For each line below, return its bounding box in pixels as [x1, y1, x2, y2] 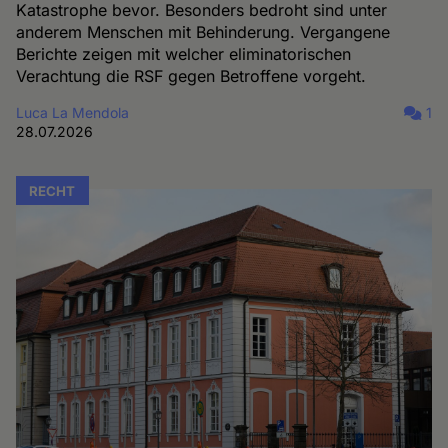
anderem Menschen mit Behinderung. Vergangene [16, 21, 391, 42]
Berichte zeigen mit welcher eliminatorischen [16, 43, 352, 64]
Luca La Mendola [16, 103, 130, 121]
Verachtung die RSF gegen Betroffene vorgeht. [16, 65, 367, 86]
